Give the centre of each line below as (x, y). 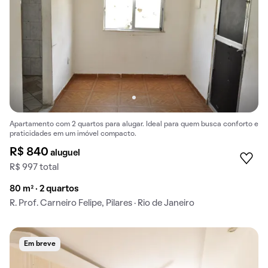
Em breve (40, 244)
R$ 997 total (34, 168)
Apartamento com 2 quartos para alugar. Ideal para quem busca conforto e (134, 125)
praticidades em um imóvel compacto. (73, 134)
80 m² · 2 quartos (44, 189)
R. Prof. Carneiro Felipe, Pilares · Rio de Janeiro (102, 204)
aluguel (65, 153)
